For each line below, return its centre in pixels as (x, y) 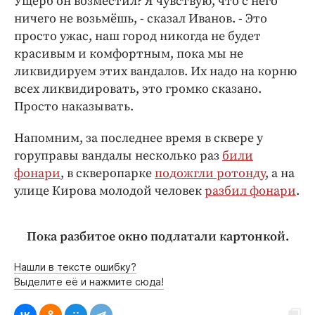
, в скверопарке (108, 174)
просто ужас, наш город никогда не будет (137, 37)
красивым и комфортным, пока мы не (129, 54)
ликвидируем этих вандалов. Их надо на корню (155, 72)
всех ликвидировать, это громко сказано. (138, 89)
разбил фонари (250, 191)
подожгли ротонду (210, 174)
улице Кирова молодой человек (109, 191)
